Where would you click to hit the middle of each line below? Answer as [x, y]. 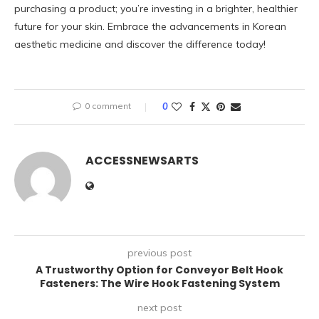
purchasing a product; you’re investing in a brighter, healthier [156, 9]
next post [159, 308]
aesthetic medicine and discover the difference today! [140, 45]
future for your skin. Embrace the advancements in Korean [150, 27]
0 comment [108, 106]
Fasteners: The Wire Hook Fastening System [159, 284]
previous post [159, 253]
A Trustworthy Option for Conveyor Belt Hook [159, 270]
